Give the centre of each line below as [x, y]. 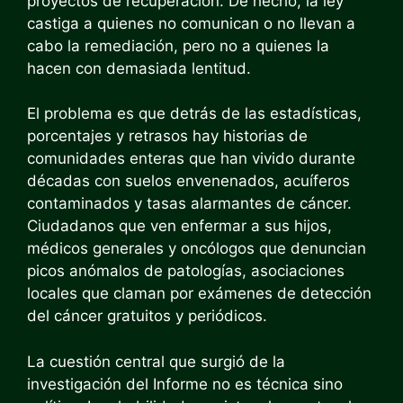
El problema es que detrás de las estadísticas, [194, 113]
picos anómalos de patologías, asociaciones [186, 271]
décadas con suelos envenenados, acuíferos [188, 181]
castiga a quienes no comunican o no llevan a [191, 23]
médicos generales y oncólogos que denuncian [197, 248]
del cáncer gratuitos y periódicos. [147, 316]
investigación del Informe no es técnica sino [185, 384]
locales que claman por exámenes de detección [199, 293]
